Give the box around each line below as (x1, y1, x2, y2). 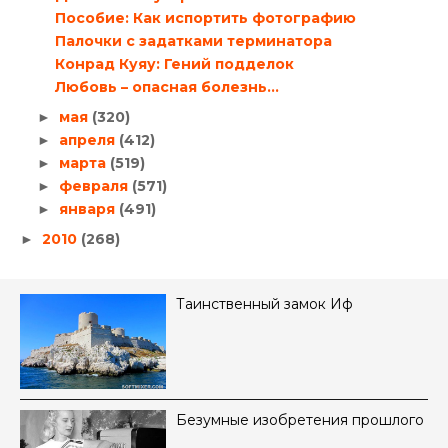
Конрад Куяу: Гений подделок (54, 55, 294, 74)
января (58, 200, 119, 219)
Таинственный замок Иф (176, 295, 353, 314)
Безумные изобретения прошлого (176, 411, 424, 430)
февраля (58, 177, 132, 196)
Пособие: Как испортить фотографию (54, 9, 356, 28)
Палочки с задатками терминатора (54, 32, 332, 51)
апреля (58, 131, 119, 150)
